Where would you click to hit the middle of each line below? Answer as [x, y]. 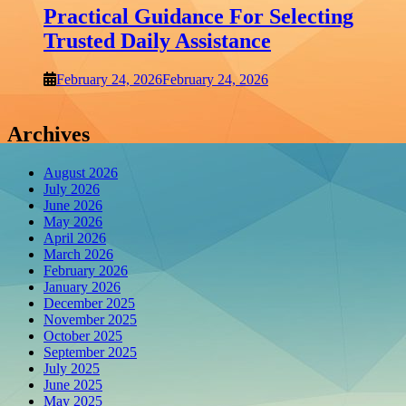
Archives [48, 134]
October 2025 [83, 335]
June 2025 [73, 384]
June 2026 [73, 205]
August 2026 [81, 172]
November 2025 [90, 319]
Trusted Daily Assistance [157, 40]
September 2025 [90, 352]
